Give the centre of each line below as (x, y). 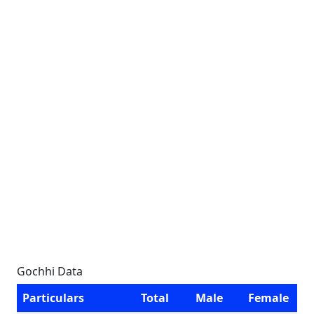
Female (268, 298)
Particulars (53, 298)
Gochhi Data (50, 271)
